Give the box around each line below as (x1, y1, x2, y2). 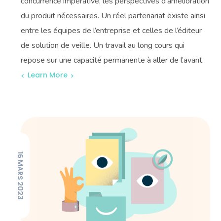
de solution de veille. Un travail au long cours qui (21, 39, 185, 51)
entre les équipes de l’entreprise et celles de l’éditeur (21, 25, 202, 36)
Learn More (28, 70, 68, 80)
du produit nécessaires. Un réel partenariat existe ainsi (21, 10, 206, 21)
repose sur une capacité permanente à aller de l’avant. (21, 54, 204, 66)
